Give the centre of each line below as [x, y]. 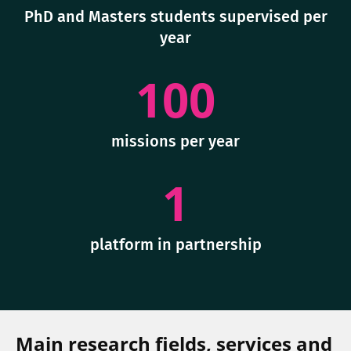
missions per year [175, 141]
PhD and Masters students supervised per [175, 17]
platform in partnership [175, 245]
